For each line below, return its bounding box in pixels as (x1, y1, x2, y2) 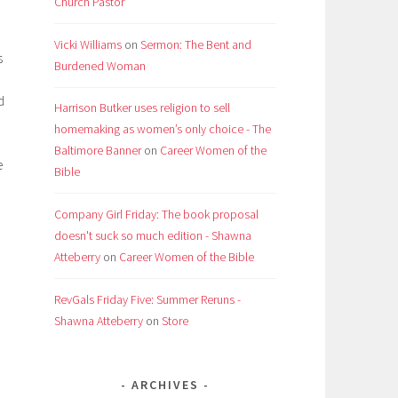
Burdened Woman (54, 57, 146, 74)
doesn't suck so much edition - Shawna (54, 227, 251, 244)
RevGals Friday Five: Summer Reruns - (54, 291, 241, 308)
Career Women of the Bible (119, 249, 254, 266)
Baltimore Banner (54, 142, 141, 159)
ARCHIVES (131, 377, 199, 394)
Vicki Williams (54, 36, 122, 52)
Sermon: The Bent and (140, 36, 251, 52)
